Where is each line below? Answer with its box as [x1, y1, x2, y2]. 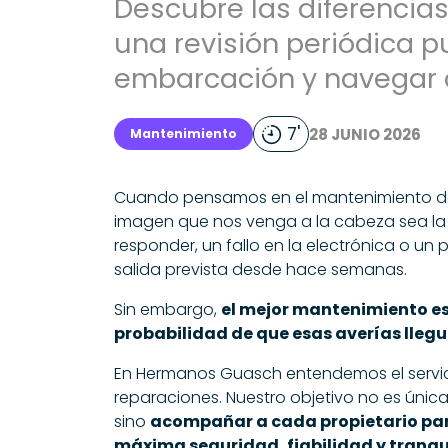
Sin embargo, [114, 298, 221, 321]
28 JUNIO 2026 [309, 123, 421, 145]
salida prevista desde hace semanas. [114, 258, 407, 281]
